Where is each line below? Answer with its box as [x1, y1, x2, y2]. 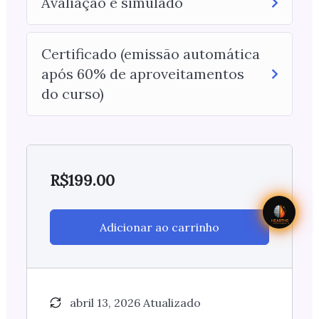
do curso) [41, 85, 104, 103]
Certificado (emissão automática [41, 45, 260, 63]
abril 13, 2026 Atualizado [69, 296, 201, 310]
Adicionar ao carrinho [100, 220, 219, 235]
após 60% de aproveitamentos [41, 65, 244, 83]
